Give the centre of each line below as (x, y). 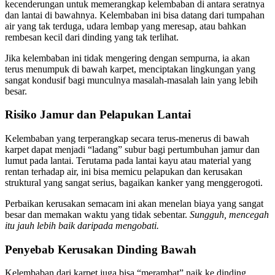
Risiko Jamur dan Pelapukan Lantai (98, 115)
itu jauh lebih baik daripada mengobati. (82, 225)
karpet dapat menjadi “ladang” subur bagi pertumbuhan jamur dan (132, 149)
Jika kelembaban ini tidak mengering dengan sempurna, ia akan (127, 58)
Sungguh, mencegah (229, 214)
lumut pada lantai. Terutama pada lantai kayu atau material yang (128, 160)
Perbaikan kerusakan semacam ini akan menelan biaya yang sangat (134, 203)
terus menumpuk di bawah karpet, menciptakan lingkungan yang (130, 69)
